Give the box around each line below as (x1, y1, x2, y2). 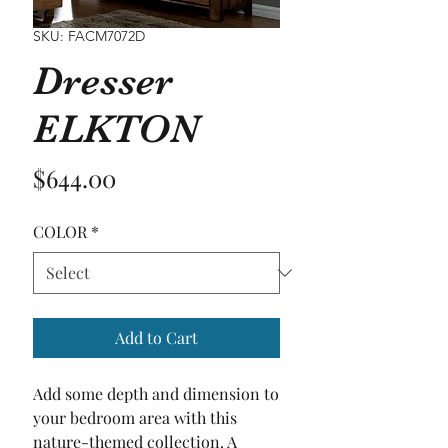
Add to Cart (115, 327, 198, 349)
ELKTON (33, 106, 199, 153)
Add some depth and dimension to (33, 383, 279, 405)
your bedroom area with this (33, 407, 237, 429)
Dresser (33, 58, 173, 105)
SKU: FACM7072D (33, 27, 145, 46)
